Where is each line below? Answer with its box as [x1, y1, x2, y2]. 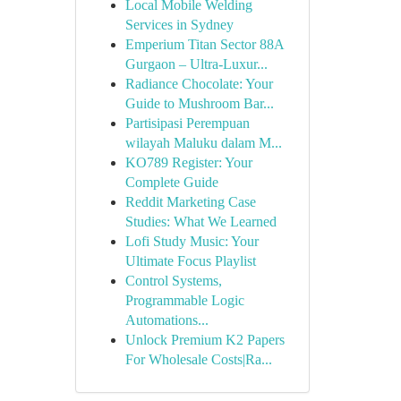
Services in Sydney [124, 17, 234, 32]
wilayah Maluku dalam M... [124, 135, 282, 150]
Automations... [124, 312, 209, 328]
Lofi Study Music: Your [124, 234, 259, 249]
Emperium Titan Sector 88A [124, 37, 284, 52]
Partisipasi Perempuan [124, 115, 250, 131]
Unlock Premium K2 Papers [124, 332, 285, 347]
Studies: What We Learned [124, 214, 277, 229]
